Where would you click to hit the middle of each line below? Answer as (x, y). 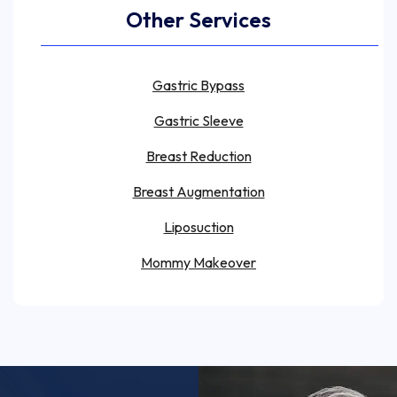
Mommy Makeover (198, 262)
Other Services (198, 19)
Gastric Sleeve (198, 120)
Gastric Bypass (198, 85)
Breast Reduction (198, 156)
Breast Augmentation (198, 191)
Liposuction (198, 226)
